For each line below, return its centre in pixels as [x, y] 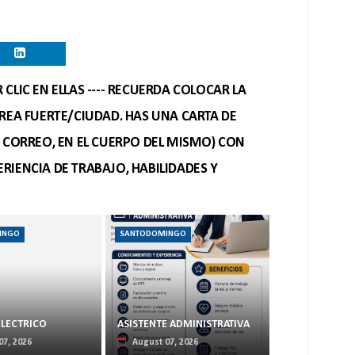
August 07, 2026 [165, 342]
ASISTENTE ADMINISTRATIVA [183, 324]
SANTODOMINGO [153, 234]
